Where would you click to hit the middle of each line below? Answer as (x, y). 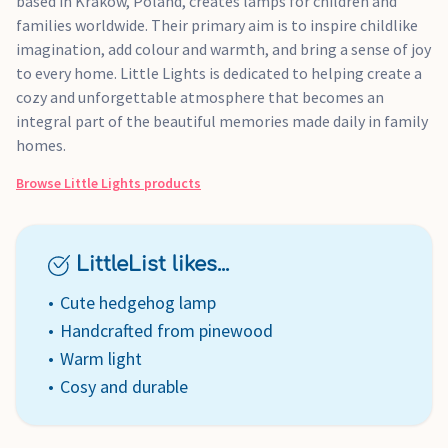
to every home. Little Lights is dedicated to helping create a (219, 73)
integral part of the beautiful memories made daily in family (222, 121)
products (171, 183)
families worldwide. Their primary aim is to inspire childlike (217, 25)
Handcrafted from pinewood (166, 330)
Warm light (101, 358)
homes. (41, 145)
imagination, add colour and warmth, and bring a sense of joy (223, 49)
